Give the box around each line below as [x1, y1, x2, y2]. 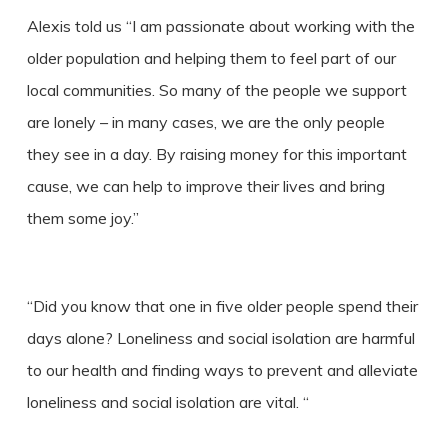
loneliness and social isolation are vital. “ [26, 392, 309, 412]
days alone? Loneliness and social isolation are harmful [26, 328, 415, 348]
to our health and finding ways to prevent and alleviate [26, 360, 418, 380]
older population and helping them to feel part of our [26, 48, 396, 68]
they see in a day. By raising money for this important [26, 144, 407, 164]
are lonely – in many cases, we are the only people [26, 112, 385, 132]
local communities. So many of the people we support [26, 80, 407, 100]
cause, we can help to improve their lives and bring [26, 176, 385, 196]
